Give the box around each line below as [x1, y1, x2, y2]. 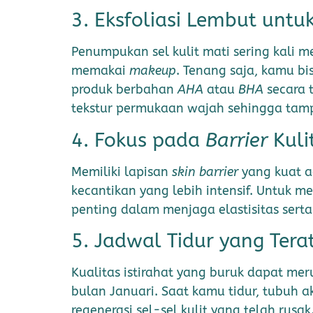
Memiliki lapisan [71, 163, 172, 180]
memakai [71, 63, 129, 79]
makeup [129, 63, 176, 79]
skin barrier [172, 163, 242, 180]
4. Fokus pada [71, 128, 205, 152]
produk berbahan [71, 82, 177, 98]
